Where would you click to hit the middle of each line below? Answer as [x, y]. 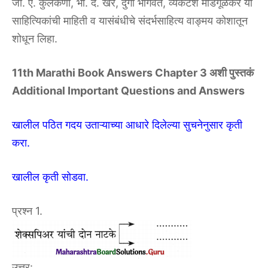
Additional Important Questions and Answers [128, 90]
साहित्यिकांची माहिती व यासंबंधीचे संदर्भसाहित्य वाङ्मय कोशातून [130, 20]
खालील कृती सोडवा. [50, 176]
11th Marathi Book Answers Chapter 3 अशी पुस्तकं [133, 72]
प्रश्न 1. [27, 211]
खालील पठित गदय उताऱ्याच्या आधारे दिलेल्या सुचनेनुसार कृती [127, 124]
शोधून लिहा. [35, 38]
